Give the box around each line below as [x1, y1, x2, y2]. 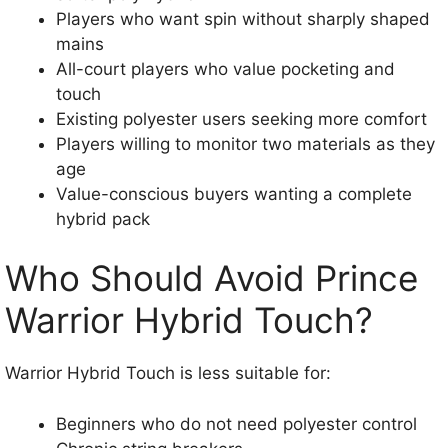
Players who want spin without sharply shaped [56, 8, 430, 29]
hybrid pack [56, 208, 150, 229]
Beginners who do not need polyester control [56, 413, 417, 434]
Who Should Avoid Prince [5, 257, 418, 300]
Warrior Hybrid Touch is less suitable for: [5, 363, 331, 384]
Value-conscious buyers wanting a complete [56, 183, 412, 204]
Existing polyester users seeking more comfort [56, 108, 427, 129]
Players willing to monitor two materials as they [56, 133, 435, 154]
